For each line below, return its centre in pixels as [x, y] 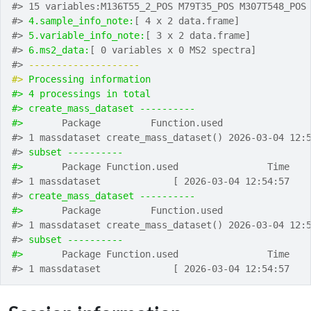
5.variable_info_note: [87, 35]
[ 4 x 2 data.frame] [187, 21]
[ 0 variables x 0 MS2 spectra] [173, 50]
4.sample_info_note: [81, 21]
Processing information [90, 79]
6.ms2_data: [59, 50]
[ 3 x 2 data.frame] [198, 35]
